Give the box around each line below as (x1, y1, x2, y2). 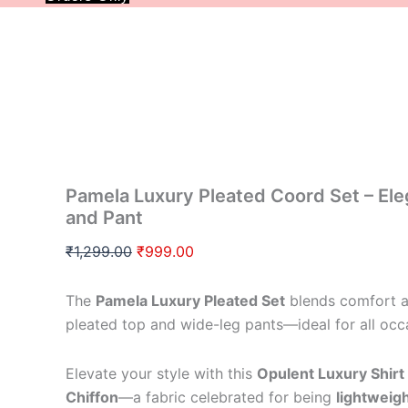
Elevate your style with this (66, 363, 257, 382)
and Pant (66, 206, 143, 229)
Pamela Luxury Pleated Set (96, 291, 285, 310)
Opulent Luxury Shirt (257, 363, 404, 382)
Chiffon (66, 387, 118, 406)
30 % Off (66, 105, 122, 127)
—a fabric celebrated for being (118, 387, 336, 406)
